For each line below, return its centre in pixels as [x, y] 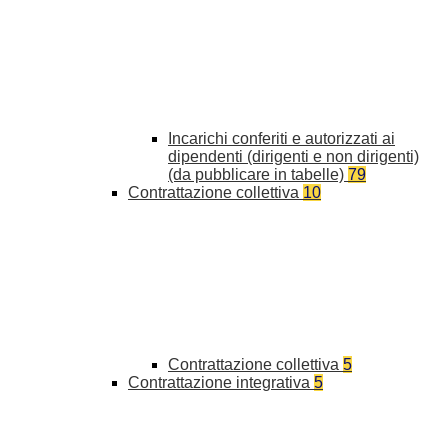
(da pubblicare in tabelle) [258, 175]
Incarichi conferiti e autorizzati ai [281, 139]
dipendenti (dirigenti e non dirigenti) [293, 157]
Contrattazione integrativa [221, 383]
